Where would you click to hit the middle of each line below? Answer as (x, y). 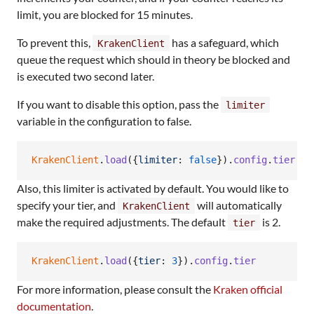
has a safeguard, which (224, 42)
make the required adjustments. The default (122, 221)
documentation (54, 306)
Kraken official (248, 289)
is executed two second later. (86, 76)
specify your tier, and (67, 205)
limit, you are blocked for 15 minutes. (105, 14)
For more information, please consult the (115, 289)
